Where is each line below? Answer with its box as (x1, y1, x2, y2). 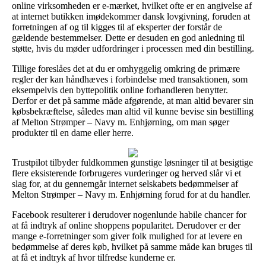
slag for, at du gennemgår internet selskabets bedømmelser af (12, 178, 238, 189)
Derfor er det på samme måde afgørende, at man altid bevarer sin (12, 95, 254, 106)
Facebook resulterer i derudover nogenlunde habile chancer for (12, 209, 246, 220)
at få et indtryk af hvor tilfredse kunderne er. (12, 252, 176, 262)
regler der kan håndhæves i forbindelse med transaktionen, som (12, 74, 248, 84)
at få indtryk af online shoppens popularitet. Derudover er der (12, 220, 240, 230)
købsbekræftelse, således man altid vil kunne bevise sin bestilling (12, 106, 254, 116)
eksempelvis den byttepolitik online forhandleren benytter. (12, 84, 228, 95)
